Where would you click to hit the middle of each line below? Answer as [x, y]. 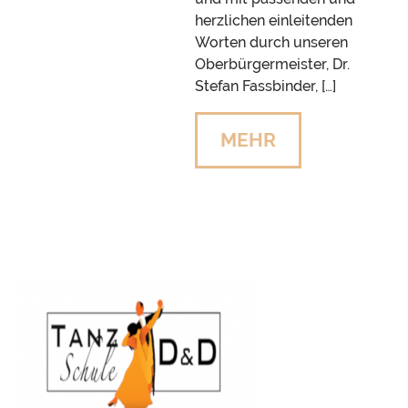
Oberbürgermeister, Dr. [272, 65]
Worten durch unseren [271, 43]
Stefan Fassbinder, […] [265, 87]
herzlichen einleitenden [274, 21]
